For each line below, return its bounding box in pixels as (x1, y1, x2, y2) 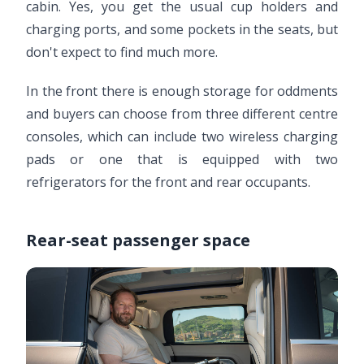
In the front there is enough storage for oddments (26, 82, 338, 101)
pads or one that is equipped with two (26, 150, 338, 169)
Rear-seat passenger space (26, 229, 250, 252)
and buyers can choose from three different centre (26, 105, 338, 123)
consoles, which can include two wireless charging (26, 128, 338, 146)
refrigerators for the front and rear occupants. (26, 173, 310, 192)
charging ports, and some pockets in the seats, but (26, 20, 338, 39)
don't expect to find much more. (26, 43, 218, 62)
